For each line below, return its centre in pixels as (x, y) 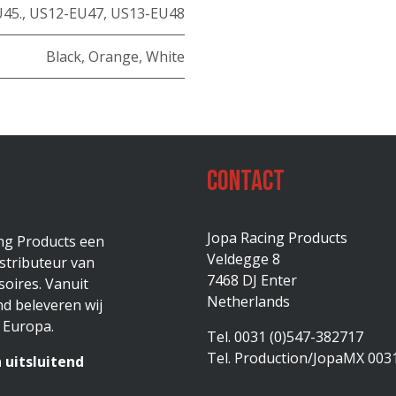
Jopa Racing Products (277, 238)
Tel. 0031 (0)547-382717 (285, 337)
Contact (246, 182)
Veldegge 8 (244, 259)
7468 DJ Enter (252, 280)
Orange (114, 57)
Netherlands (248, 301)
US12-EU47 (66, 13)
